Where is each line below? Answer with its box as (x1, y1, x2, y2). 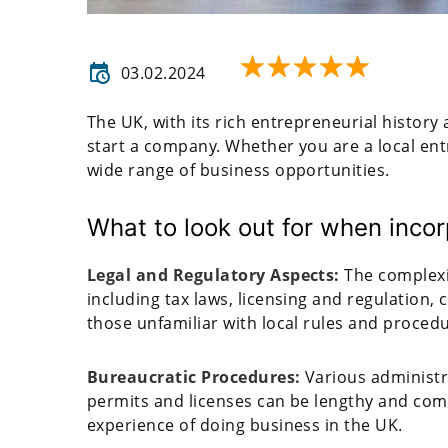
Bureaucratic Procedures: (87, 366, 305, 389)
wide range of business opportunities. (87, 159, 395, 182)
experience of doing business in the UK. (87, 414, 403, 437)
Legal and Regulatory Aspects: (87, 264, 345, 287)
